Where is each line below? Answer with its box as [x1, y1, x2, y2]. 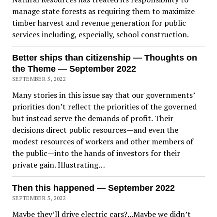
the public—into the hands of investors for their [12, 148, 180, 159]
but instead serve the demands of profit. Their [12, 113, 173, 124]
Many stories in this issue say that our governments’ [12, 90, 195, 101]
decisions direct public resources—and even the [12, 124, 178, 136]
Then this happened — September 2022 [12, 183, 175, 193]
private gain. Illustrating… [12, 159, 105, 170]
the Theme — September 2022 [12, 64, 136, 74]
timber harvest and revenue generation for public [12, 17, 186, 29]
